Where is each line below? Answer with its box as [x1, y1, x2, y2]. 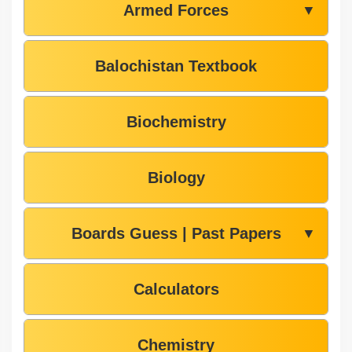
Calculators [133, 280, 219, 299]
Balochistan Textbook [95, 57, 257, 75]
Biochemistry [126, 113, 226, 131]
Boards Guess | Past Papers [71, 225, 281, 243]
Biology [147, 169, 205, 187]
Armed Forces [123, 2, 229, 20]
